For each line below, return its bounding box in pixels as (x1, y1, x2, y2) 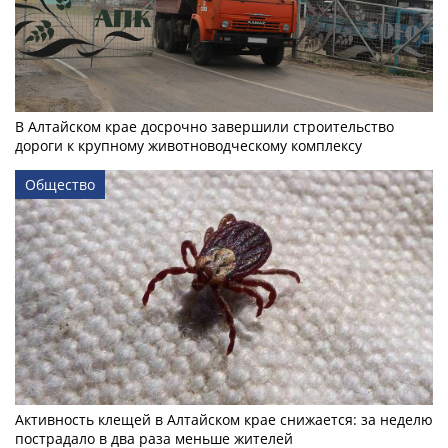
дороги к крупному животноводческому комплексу (15, 135, 362, 155)
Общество (25, 174, 95, 194)
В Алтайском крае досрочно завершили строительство (15, 116, 394, 136)
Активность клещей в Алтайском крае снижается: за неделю (15, 409, 433, 429)
